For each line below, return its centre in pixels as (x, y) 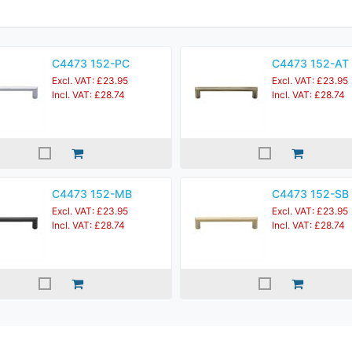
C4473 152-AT (310, 63)
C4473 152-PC (91, 63)
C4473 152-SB (310, 194)
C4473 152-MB (92, 194)
